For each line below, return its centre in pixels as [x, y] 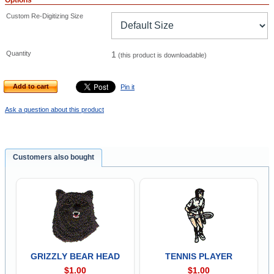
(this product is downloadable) [162, 55]
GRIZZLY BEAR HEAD [75, 256]
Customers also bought [54, 157]
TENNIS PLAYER [199, 256]
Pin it [128, 87]
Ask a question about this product [54, 109]
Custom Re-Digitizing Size [45, 16]
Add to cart [31, 86]
